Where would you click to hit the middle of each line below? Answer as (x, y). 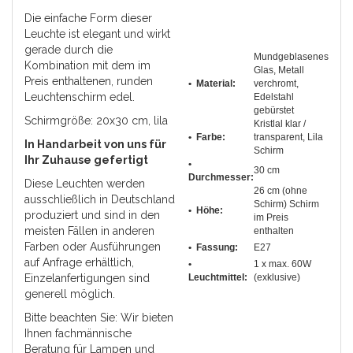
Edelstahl (274, 97)
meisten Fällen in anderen (89, 231)
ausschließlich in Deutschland (100, 200)
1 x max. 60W (282, 264)
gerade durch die (69, 50)
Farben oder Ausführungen (93, 247)
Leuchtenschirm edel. (80, 97)
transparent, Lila (288, 137)
